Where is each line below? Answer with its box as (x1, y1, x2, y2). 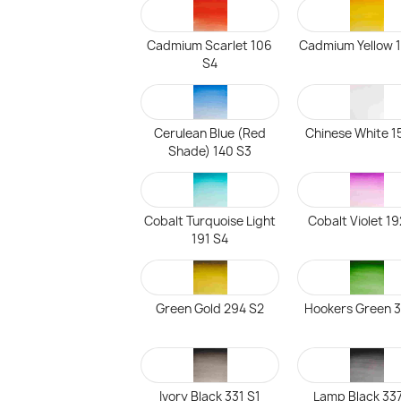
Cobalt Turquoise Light (143, 213, 276, 229)
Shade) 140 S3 (167, 143, 252, 159)
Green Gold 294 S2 (155, 301, 264, 317)
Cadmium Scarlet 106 (147, 38, 273, 54)
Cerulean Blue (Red (153, 125, 266, 141)
